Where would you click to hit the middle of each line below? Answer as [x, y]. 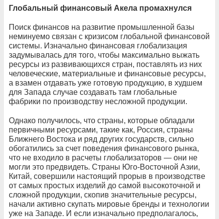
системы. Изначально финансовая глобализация [98, 45]
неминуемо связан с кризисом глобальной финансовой [109, 36]
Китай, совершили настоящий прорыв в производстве [107, 176]
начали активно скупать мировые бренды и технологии [109, 204]
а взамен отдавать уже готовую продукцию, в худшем [106, 83]
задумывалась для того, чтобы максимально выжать [104, 55]
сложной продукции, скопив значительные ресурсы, [103, 195]
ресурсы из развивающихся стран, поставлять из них [105, 64]
